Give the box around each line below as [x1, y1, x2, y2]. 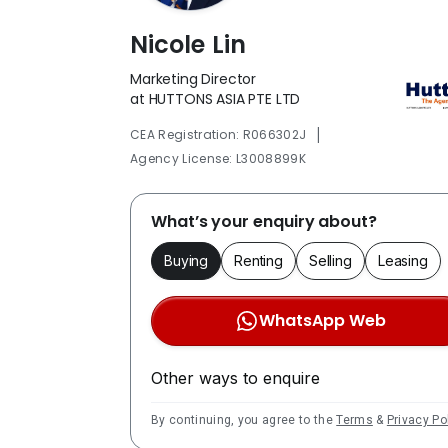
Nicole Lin [130, 27, 246, 61]
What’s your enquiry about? [151, 209, 377, 233]
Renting [234, 251, 283, 269]
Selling [308, 251, 352, 269]
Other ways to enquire [151, 367, 320, 388]
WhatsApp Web [258, 308, 386, 332]
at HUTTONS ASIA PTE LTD [130, 88, 301, 109]
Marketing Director [130, 68, 257, 89]
